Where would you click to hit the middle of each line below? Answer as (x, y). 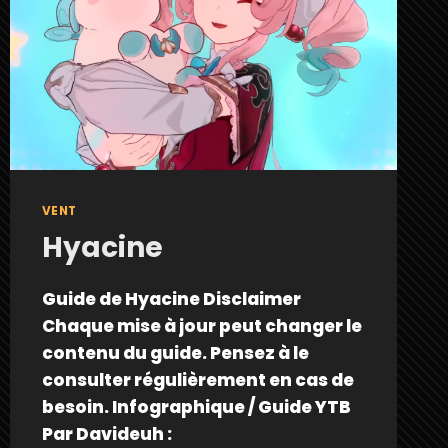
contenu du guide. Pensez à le (175, 353)
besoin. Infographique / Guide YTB (196, 407)
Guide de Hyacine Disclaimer (171, 299)
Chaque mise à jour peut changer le (201, 326)
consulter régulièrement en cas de (197, 380)
